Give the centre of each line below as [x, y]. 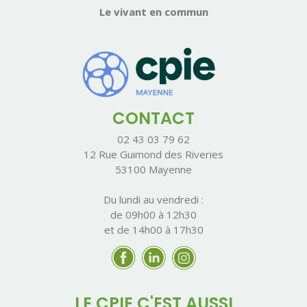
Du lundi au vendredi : [153, 199]
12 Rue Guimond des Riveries [153, 154]
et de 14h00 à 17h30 [153, 229]
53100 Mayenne [153, 169]
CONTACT [153, 118]
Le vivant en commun [153, 11]
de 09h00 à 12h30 [153, 214]
